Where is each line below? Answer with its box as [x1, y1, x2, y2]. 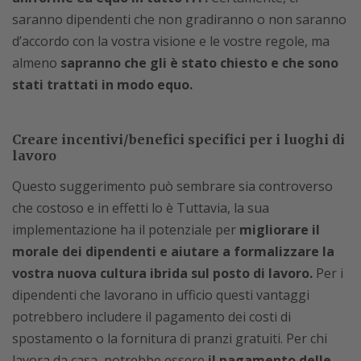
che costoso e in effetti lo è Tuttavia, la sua [12, 199, 269, 217]
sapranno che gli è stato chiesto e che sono [60, 54, 338, 72]
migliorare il [239, 221, 320, 239]
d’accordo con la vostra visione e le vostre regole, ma [12, 32, 330, 50]
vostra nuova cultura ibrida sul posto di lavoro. [12, 264, 313, 282]
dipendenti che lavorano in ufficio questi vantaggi [12, 286, 309, 304]
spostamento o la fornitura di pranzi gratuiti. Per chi [12, 330, 327, 347]
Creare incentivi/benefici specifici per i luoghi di [12, 131, 345, 147]
